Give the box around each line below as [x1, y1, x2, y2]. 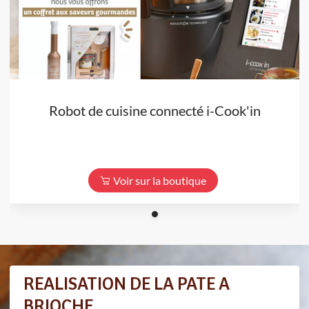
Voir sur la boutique [113, 173, 206, 187]
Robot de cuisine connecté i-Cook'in [48, 101, 261, 119]
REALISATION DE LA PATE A [23, 274, 230, 295]
